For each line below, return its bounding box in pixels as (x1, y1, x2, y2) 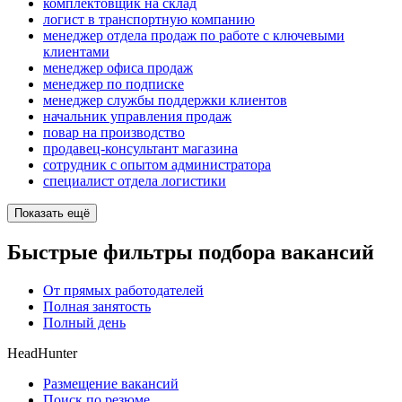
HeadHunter (7, 345, 77, 361)
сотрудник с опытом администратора (43, 157, 271, 173)
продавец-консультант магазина (43, 141, 238, 157)
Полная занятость (43, 298, 151, 314)
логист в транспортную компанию (43, 12, 255, 28)
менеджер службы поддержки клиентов (43, 92, 287, 109)
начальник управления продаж (43, 109, 232, 125)
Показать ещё (14, 206, 90, 221)
